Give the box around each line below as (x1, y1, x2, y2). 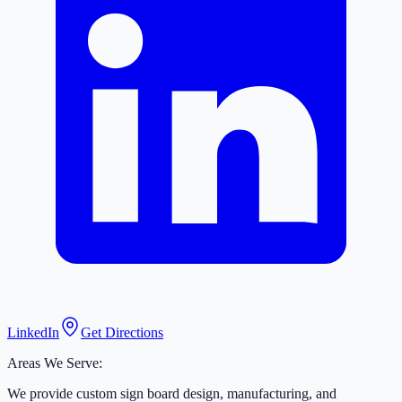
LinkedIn (7, 325, 59, 341)
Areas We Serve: (7, 355, 102, 371)
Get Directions (81, 325, 163, 341)
